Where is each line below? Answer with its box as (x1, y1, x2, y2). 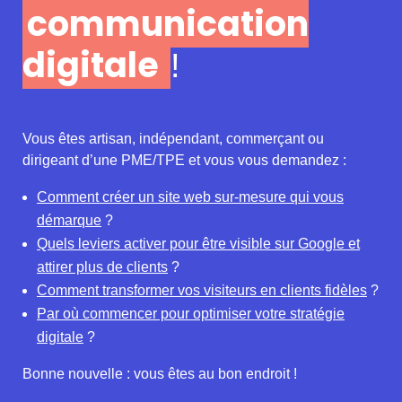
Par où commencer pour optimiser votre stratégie (37, 305, 345, 321)
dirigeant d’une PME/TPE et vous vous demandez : (22, 152, 346, 168)
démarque (37, 212, 101, 228)
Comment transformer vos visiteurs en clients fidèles (37, 282, 367, 298)
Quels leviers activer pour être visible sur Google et (37, 235, 360, 251)
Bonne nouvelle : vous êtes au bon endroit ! (22, 365, 297, 381)
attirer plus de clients (37, 258, 168, 275)
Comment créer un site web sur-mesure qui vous (37, 188, 344, 205)
